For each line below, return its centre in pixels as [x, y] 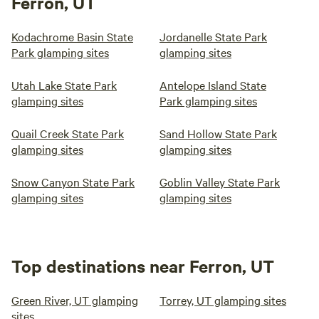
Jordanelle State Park [213, 36]
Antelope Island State [213, 85]
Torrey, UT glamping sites [223, 300]
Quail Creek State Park [68, 133]
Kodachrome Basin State [72, 36]
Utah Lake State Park [64, 85]
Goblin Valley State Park [220, 182]
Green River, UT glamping [75, 300]
